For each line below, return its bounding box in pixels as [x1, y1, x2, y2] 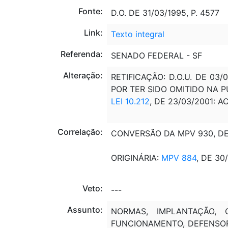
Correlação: [57, 126, 103, 137]
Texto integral [110, 28, 164, 39]
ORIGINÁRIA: [110, 152, 161, 163]
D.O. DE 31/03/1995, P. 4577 [110, 7, 219, 18]
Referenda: [60, 48, 103, 59]
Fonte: [78, 6, 103, 16]
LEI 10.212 [110, 96, 150, 106]
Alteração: [63, 70, 103, 80]
